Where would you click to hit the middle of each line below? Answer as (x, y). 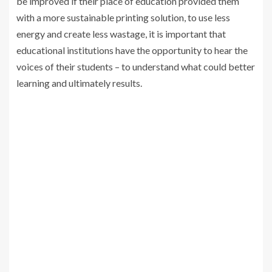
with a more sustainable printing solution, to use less (123, 18)
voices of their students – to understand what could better (136, 67)
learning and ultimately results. (79, 83)
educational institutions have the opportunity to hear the (132, 50)
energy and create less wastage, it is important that (121, 34)
